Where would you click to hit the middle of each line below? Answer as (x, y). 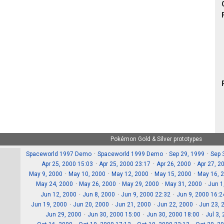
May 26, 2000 (98, 184)
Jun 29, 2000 (63, 215)
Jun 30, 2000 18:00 (173, 215)
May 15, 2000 (173, 174)
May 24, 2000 (55, 184)
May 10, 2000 (87, 174)
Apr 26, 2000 (173, 164)
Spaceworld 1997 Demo (59, 154)
